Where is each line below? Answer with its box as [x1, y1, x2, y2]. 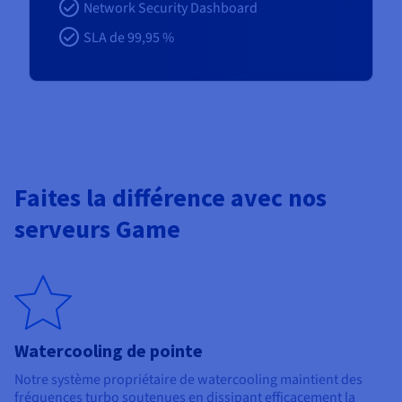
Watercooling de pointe [14, 339, 203, 363]
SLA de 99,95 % [83, 28, 174, 48]
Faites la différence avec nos [14, 181, 327, 214]
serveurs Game [14, 213, 180, 246]
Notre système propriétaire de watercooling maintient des [14, 370, 363, 390]
